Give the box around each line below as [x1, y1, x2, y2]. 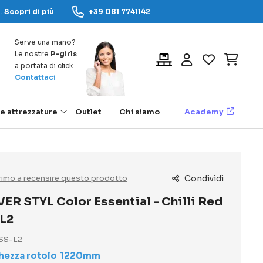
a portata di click [15, 60, 73, 70]
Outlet [75, 107, 102, 117]
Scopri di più [4, 7, 54, 16]
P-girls [50, 49, 77, 58]
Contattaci [15, 72, 56, 82]
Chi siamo [119, 107, 160, 117]
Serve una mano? [15, 37, 76, 46]
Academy [184, 107, 224, 117]
